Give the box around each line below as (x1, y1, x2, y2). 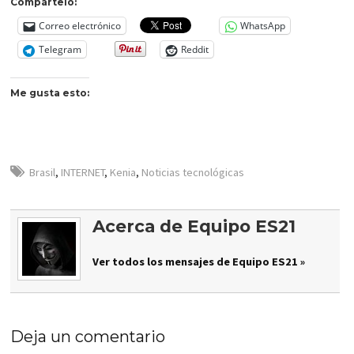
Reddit (181, 43, 209, 57)
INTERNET (61, 165, 105, 180)
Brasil (29, 165, 56, 180)
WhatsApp (240, 19, 286, 33)
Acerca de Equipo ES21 (92, 215, 296, 236)
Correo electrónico (39, 19, 122, 33)
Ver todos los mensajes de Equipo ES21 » (92, 254, 305, 269)
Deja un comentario (10, 327, 166, 347)
